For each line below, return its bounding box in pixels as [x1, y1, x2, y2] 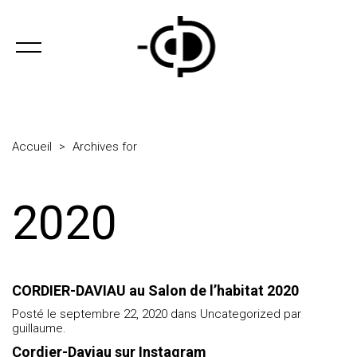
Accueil [12, 139, 52, 154]
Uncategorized [200, 307, 280, 321]
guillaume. [12, 321, 66, 335]
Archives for [73, 139, 137, 154]
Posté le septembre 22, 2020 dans [12, 307, 200, 321]
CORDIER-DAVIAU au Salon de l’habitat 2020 [12, 282, 299, 299]
